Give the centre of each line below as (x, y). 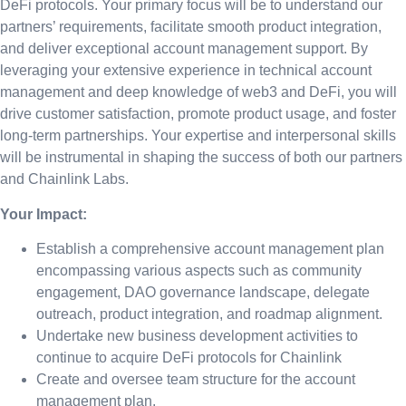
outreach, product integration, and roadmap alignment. (209, 314)
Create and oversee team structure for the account (196, 380)
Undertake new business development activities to (197, 336)
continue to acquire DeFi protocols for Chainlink (189, 358)
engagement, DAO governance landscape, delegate (203, 293)
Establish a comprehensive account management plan (210, 249)
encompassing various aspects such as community (199, 271)
